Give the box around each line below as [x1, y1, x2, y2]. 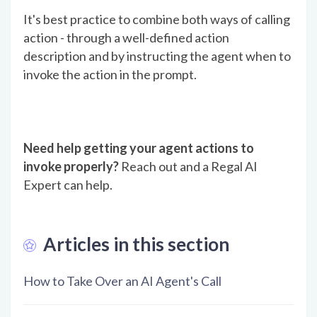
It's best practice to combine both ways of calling [23, 11, 290, 28]
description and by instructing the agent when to [23, 48, 291, 64]
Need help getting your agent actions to [23, 140, 254, 156]
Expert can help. [23, 177, 113, 193]
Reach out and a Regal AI [119, 158, 258, 175]
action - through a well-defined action [23, 30, 229, 46]
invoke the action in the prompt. [23, 67, 197, 83]
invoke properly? [23, 158, 119, 175]
